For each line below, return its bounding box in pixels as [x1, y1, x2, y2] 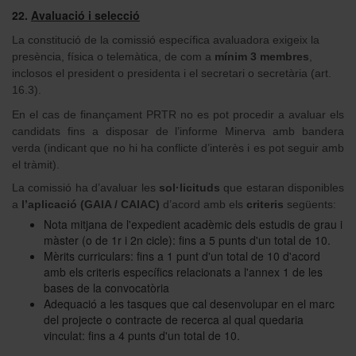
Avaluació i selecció [31, 6, 140, 23]
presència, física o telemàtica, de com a [12, 49, 215, 63]
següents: [284, 197, 336, 211]
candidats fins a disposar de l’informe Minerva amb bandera [12, 124, 344, 137]
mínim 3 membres [215, 49, 309, 63]
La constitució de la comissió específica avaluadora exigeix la [12, 33, 319, 46]
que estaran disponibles [223, 180, 344, 194]
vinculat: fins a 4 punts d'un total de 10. [44, 327, 240, 344]
